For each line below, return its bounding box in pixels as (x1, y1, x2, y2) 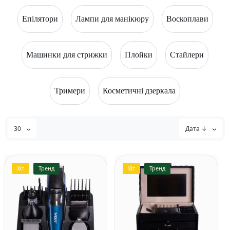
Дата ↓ (185, 124, 208, 133)
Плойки (125, 50, 152, 59)
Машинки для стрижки (26, 50, 107, 59)
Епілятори (22, 14, 58, 23)
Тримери (54, 86, 85, 95)
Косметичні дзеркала (103, 86, 176, 95)
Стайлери (170, 50, 204, 59)
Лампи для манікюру (75, 14, 149, 23)
